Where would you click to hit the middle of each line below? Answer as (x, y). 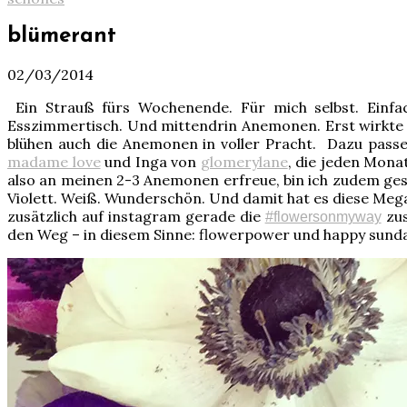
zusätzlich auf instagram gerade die (136, 216)
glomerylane (244, 161)
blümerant (62, 36)
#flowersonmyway (323, 216)
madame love (54, 161)
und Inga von (150, 161)
